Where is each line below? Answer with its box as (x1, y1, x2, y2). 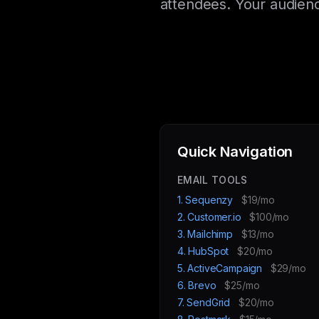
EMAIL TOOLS (177, 174, 248, 186)
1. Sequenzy (177, 194, 236, 206)
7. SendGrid (177, 296, 233, 308)
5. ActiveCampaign (177, 262, 265, 274)
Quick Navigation (177, 143, 293, 160)
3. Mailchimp (177, 228, 236, 240)
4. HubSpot (177, 245, 232, 257)
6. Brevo (177, 279, 219, 291)
